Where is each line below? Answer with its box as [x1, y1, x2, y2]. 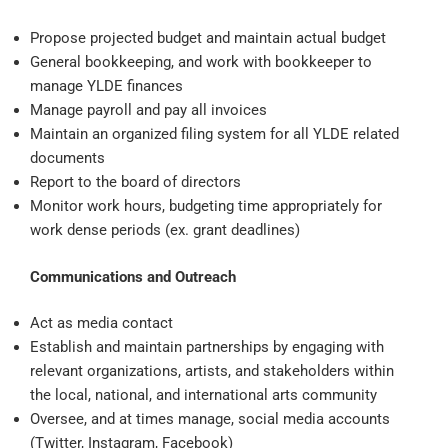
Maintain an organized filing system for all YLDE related [30, 125, 399, 144]
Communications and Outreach [30, 267, 236, 286]
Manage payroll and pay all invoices [30, 101, 267, 120]
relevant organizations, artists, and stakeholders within [30, 362, 394, 381]
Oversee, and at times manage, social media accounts [30, 410, 390, 429]
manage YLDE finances [30, 77, 183, 96]
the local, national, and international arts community [30, 386, 377, 405]
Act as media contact [30, 314, 173, 333]
